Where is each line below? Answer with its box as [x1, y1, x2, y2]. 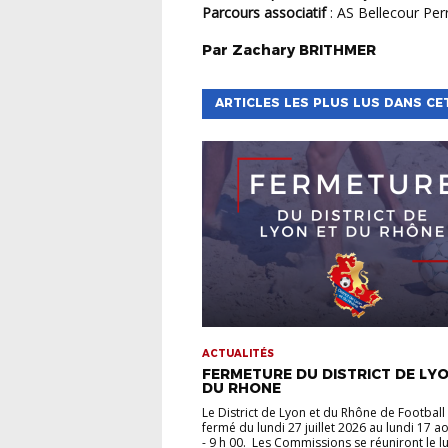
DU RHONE [202, 379, 281, 397]
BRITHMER [299, 41, 376, 59]
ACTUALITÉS [202, 347, 274, 360]
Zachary [232, 41, 295, 59]
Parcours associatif [202, 3, 330, 22]
